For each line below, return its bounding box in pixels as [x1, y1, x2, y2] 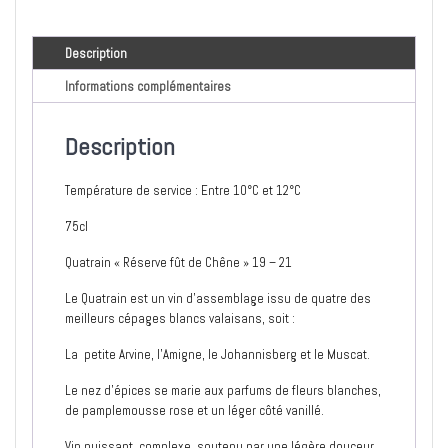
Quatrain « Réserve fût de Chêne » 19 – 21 [65, 254, 292, 272]
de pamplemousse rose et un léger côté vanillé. [65, 402, 324, 420]
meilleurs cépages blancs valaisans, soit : [65, 310, 295, 328]
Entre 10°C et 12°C [201, 182, 301, 200]
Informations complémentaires [65, 77, 231, 95]
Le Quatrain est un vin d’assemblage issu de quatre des [65, 290, 371, 308]
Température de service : [65, 182, 201, 200]
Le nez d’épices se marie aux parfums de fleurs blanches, [65, 382, 381, 400]
